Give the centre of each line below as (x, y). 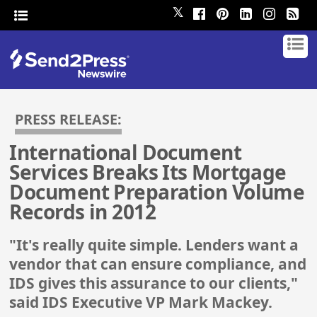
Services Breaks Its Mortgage (148, 172)
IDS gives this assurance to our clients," (154, 283)
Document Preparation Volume (157, 192)
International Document (126, 152)
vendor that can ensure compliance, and (158, 264)
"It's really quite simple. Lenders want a (154, 245)
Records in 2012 (83, 212)
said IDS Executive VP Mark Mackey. (141, 302)
